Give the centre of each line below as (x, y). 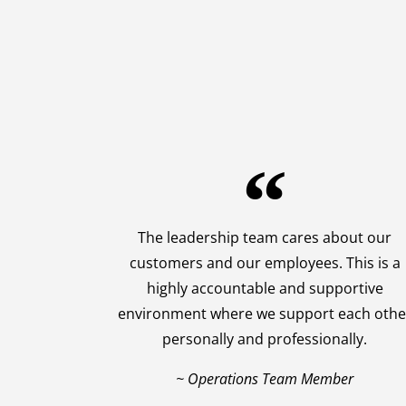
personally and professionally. (265, 339)
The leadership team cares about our (265, 238)
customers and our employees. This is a (265, 263)
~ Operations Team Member (265, 379)
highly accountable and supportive (265, 289)
